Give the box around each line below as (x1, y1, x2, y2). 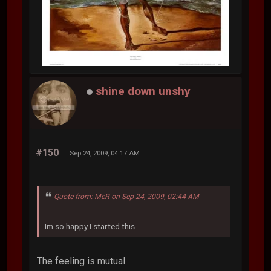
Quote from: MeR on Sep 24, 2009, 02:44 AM (54, 192, 200, 201)
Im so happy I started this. (45, 221, 137, 231)
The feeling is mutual (37, 255, 126, 267)
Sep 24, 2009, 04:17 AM (70, 149, 140, 158)
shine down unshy (96, 84, 191, 99)
